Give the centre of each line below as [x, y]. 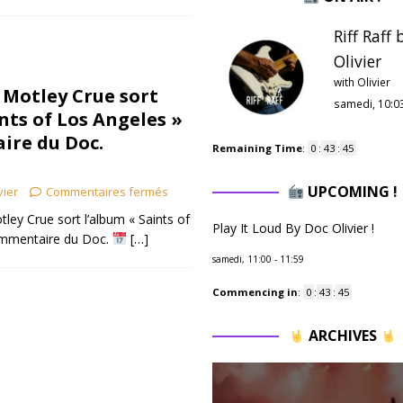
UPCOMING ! [350, 192]
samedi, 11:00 [242, 259]
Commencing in [255, 292]
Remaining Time [257, 148]
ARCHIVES [342, 336]
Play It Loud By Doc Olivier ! [293, 228]
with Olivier [362, 82]
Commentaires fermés [107, 192]
